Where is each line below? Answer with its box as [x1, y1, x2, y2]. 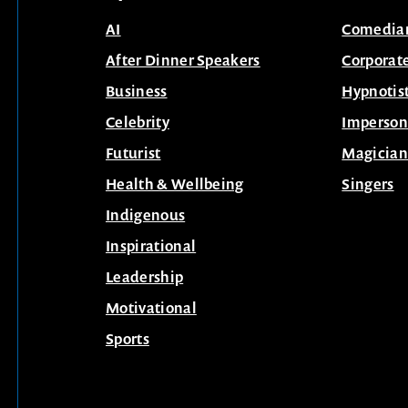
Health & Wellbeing [106, 173, 244, 194]
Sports [106, 328, 149, 349]
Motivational [106, 297, 197, 318]
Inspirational [106, 235, 197, 256]
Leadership [106, 266, 184, 287]
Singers [342, 173, 394, 194]
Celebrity [106, 111, 169, 132]
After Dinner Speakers [106, 49, 260, 70]
